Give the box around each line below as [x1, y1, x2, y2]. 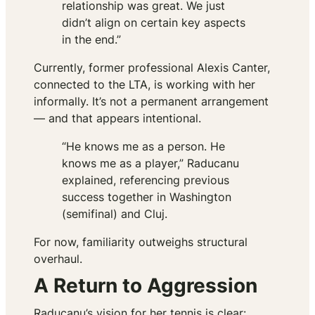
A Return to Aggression [34, 274, 257, 298]
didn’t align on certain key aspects [62, 15, 245, 30]
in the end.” [62, 32, 121, 47]
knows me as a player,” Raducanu [62, 156, 239, 171]
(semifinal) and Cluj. [62, 207, 167, 221]
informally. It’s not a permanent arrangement [34, 94, 269, 109]
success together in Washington [62, 190, 231, 205]
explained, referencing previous [62, 173, 229, 188]
